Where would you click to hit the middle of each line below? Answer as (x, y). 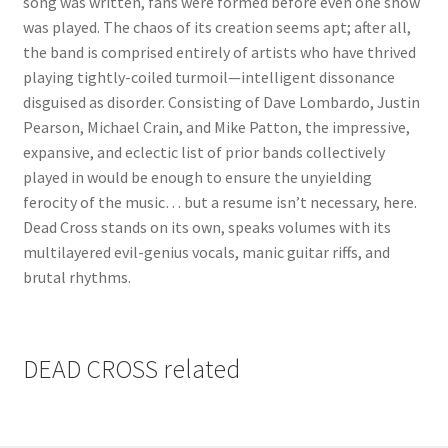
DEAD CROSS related (131, 369)
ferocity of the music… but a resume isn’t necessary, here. (219, 201)
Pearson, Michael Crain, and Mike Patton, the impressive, (216, 126)
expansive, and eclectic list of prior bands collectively (203, 151)
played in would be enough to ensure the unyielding (197, 176)
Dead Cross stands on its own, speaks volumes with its (206, 226)
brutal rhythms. (76, 276)
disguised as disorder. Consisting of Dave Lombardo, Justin (221, 101)
